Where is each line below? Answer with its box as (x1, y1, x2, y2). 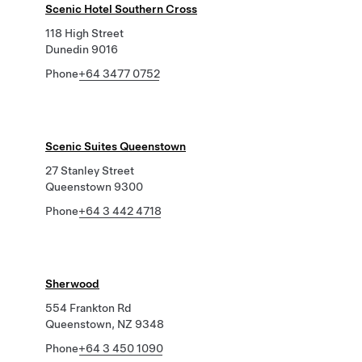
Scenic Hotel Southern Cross (45, 2, 197, 15)
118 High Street (45, 27, 124, 40)
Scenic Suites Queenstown (45, 140, 186, 153)
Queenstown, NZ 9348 (45, 318, 164, 330)
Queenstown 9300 (45, 180, 143, 193)
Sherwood (45, 277, 99, 290)
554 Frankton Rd (45, 301, 131, 314)
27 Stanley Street (45, 164, 134, 177)
